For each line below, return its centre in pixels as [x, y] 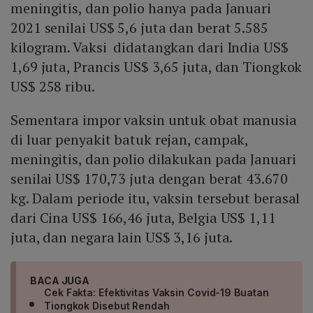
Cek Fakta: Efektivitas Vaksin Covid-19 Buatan [156, 293]
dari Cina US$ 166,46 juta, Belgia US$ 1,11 [143, 218]
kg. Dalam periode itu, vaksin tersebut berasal [155, 198]
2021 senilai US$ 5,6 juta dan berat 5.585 [139, 28]
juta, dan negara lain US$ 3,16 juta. [122, 238]
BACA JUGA [60, 281]
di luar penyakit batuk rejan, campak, [130, 140]
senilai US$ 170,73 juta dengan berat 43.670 [149, 179]
